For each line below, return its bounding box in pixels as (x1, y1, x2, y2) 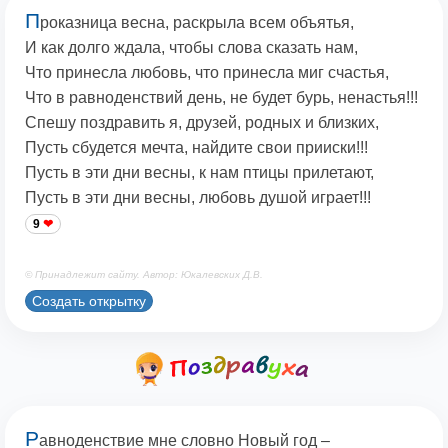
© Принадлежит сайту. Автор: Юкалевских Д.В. (25, 269, 263, 281)
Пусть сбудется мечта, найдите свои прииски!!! (25, 139, 368, 157)
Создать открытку (32, 292, 146, 309)
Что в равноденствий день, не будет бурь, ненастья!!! (25, 89, 418, 107)
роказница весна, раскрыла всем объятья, (40, 14, 354, 32)
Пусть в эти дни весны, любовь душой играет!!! (25, 189, 371, 207)
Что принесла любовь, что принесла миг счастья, (25, 64, 389, 82)
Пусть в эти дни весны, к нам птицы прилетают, (25, 164, 374, 182)
